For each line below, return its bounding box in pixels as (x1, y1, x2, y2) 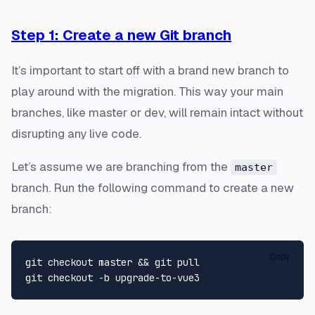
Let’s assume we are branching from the (11, 159, 231, 175)
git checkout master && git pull (25, 256, 200, 269)
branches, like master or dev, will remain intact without (11, 105, 303, 121)
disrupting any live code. (11, 126, 141, 142)
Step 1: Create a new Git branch (11, 26, 231, 45)
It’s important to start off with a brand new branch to (11, 63, 289, 79)
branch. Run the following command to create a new (11, 180, 294, 196)
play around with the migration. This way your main (11, 84, 283, 100)
